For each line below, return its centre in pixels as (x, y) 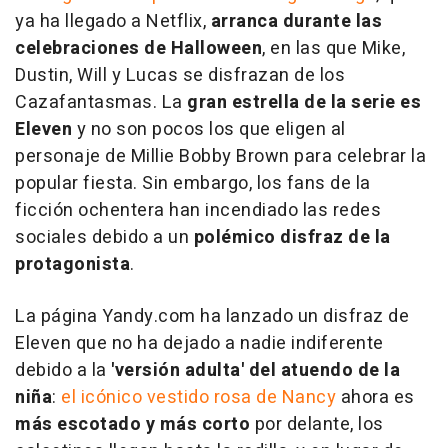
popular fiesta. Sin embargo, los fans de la (193, 183)
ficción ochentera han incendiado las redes (198, 210)
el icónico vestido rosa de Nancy (198, 397)
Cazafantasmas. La (101, 102)
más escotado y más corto (132, 424)
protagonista (72, 264)
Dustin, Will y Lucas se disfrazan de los (180, 75)
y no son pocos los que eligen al (209, 129)
